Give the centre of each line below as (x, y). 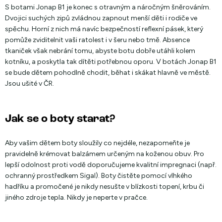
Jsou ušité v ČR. (29, 83)
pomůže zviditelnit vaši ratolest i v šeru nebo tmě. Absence (97, 40)
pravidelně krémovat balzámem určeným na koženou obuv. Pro (105, 154)
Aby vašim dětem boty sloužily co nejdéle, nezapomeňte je (97, 143)
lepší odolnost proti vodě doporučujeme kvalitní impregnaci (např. (111, 165)
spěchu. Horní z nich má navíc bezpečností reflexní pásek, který (104, 29)
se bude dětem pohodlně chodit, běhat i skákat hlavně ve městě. (108, 73)
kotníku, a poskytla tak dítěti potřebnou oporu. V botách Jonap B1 (111, 62)
